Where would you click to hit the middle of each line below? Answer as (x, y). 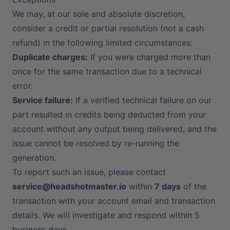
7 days (168, 186)
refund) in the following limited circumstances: (102, 43)
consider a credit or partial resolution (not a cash (108, 28)
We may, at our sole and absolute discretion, (99, 14)
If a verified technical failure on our (142, 100)
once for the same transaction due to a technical (107, 71)
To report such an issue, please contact (89, 172)
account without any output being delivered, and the (114, 129)
